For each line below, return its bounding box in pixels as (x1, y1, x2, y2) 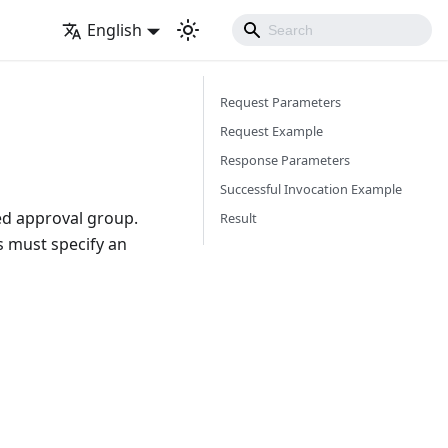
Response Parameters (220, 151, 350, 169)
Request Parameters (220, 93, 341, 111)
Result (220, 209, 257, 227)
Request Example (220, 122, 323, 140)
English (87, 19, 143, 41)
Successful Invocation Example (220, 180, 402, 198)
